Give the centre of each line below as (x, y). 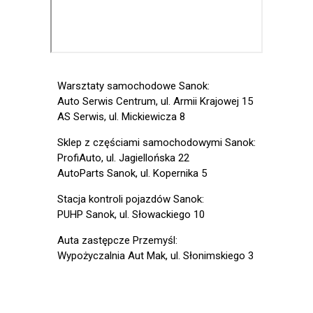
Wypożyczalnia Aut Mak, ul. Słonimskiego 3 (155, 256)
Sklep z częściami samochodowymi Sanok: (156, 143)
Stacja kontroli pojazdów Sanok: (131, 199)
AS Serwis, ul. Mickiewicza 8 (121, 117)
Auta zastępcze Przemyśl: (117, 241)
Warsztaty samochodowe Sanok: (133, 86)
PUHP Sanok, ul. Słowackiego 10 (131, 215)
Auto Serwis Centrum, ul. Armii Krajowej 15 (155, 102)
